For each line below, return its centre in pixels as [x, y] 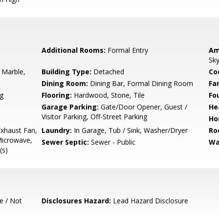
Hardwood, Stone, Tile [109, 95]
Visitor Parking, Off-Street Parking [95, 117]
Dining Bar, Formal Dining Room [141, 83]
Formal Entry [127, 50]
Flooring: [57, 95]
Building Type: [67, 72]
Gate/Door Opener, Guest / [143, 107]
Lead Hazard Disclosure [150, 201]
